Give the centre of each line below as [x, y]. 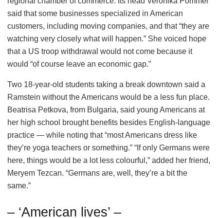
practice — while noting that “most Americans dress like [102, 135]
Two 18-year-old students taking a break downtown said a [106, 85]
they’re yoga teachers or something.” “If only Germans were [109, 148]
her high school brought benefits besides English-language [109, 123]
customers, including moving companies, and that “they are [108, 26]
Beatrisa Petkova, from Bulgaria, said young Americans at [106, 110]
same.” [19, 186]
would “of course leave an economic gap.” [79, 64]
